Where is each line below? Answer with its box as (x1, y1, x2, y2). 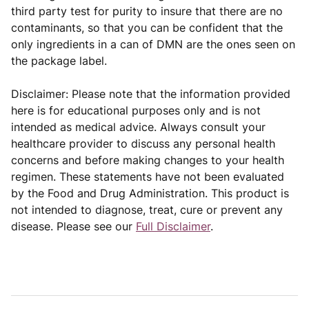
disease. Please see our (11, 219, 136, 233)
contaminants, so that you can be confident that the (11, 21, 283, 34)
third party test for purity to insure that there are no (11, 4, 283, 18)
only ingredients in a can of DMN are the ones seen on (11, 37, 295, 51)
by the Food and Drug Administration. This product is (11, 186, 289, 200)
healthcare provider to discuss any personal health (11, 137, 275, 150)
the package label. (11, 54, 107, 68)
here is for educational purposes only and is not (11, 103, 261, 117)
